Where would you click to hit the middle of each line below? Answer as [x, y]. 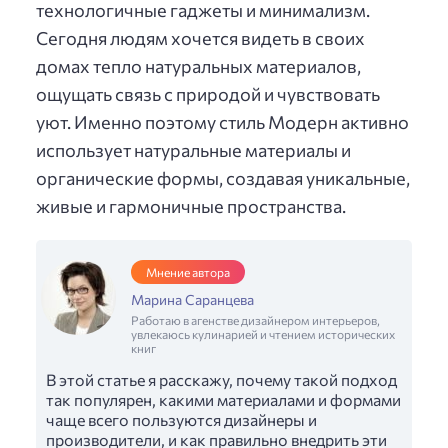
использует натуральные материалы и [193, 150]
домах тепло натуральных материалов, [198, 66]
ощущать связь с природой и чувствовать [208, 94]
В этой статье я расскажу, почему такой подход [221, 379]
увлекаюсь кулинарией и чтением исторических [263, 333]
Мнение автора [188, 271]
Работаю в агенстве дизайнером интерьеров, [255, 319]
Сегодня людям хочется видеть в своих [200, 38]
